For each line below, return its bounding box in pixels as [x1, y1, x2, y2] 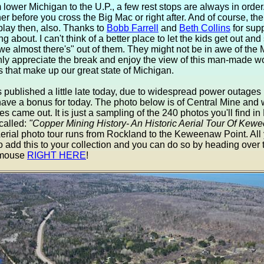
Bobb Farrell [107, 23, 159, 33]
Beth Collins [179, 23, 230, 33]
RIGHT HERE [27, 150, 86, 160]
